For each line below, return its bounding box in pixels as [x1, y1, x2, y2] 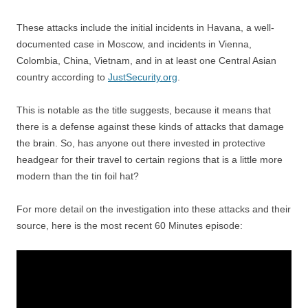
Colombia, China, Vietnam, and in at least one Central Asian [16, 55, 276, 67]
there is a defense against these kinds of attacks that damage [16, 121, 284, 133]
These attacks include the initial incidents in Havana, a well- [16, 22, 274, 34]
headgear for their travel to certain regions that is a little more [16, 154, 283, 166]
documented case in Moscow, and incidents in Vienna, [16, 38, 252, 50]
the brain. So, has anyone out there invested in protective [16, 137, 265, 149]
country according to [16, 71, 108, 83]
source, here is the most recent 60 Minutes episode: [16, 220, 243, 232]
